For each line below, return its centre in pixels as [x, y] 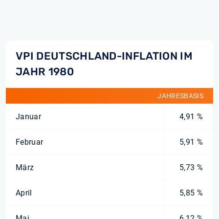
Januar [28, 117]
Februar [30, 142]
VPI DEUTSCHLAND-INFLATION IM [104, 56]
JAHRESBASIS [180, 96]
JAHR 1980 [45, 72]
